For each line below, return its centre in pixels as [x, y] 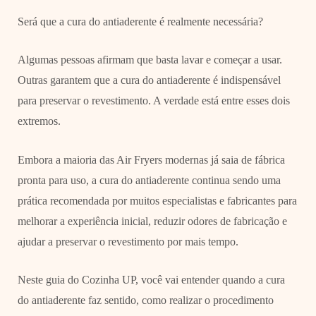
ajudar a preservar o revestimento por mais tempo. [128, 241]
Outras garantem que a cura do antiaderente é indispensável [149, 80]
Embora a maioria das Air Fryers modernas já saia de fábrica [151, 159]
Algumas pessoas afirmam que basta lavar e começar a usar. [150, 60]
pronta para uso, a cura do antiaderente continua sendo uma [149, 180]
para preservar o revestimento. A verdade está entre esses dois [153, 101]
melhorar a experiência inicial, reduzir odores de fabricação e [152, 221]
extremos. [39, 121]
